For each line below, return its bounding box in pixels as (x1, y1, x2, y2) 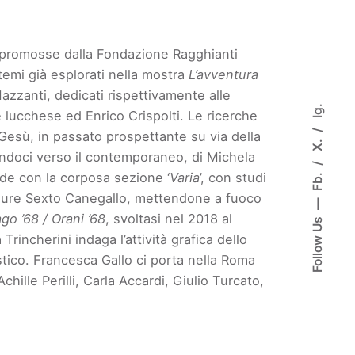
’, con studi (200, 169, 267, 185)
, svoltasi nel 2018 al (105, 210, 233, 227)
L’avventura (189, 66, 259, 82)
